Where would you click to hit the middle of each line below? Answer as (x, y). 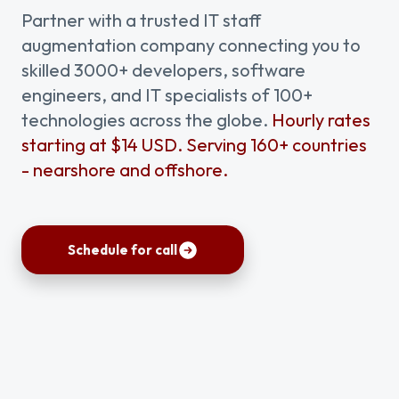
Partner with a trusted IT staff (141, 20)
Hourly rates (321, 120)
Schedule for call (122, 249)
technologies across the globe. (147, 120)
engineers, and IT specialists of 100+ (167, 95)
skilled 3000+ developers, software (163, 70)
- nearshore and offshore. (125, 170)
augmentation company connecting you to (191, 45)
